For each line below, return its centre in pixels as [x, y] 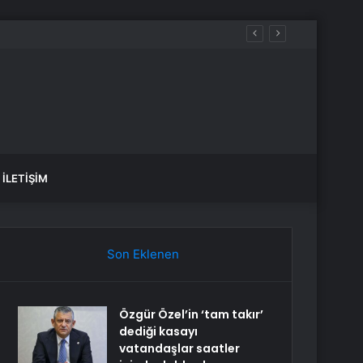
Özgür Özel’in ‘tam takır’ [192, 314]
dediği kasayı [159, 331]
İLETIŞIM [25, 178]
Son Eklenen [143, 254]
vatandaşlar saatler [180, 348]
